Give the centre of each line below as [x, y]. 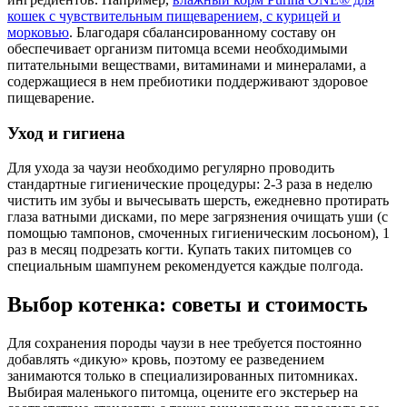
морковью [38, 32]
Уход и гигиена [66, 133]
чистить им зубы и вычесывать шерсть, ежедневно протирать [198, 201]
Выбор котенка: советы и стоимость [188, 305]
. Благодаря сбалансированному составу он [203, 32]
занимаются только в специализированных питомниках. [183, 376]
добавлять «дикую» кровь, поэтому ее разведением [166, 360]
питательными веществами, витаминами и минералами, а [187, 65]
